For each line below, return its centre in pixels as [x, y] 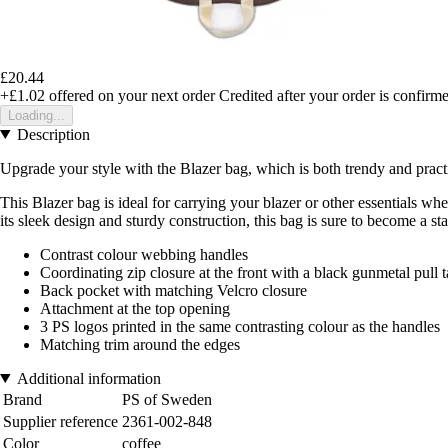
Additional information [88, 378]
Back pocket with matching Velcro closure [173, 290]
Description [53, 134]
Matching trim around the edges [140, 344]
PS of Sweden [167, 399]
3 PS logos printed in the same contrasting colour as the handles [240, 326]
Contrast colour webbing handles [144, 254]
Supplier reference [60, 421]
